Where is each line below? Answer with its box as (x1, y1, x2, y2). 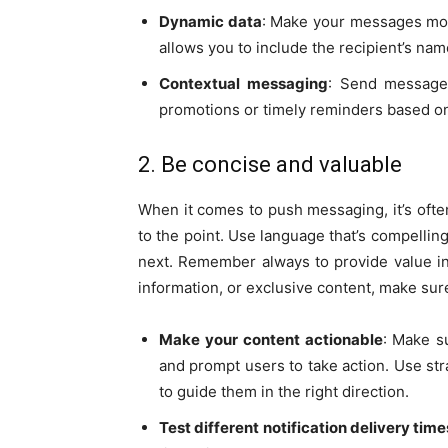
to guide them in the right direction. (159, 382, 409, 402)
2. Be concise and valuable (138, 152, 402, 178)
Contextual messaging (159, 74, 328, 94)
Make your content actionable (159, 330, 383, 350)
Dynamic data (159, 12, 262, 32)
